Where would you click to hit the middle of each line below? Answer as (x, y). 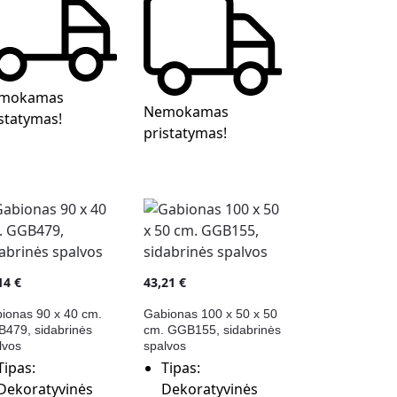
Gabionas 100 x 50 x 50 (210, 314)
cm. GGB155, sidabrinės (212, 330)
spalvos (164, 346)
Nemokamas (186, 112)
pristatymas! (185, 133)
